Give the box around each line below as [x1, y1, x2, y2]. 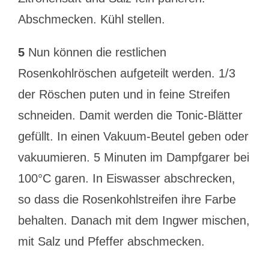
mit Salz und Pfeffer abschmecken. [17, 235, 205, 248]
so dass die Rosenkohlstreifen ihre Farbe [17, 193, 236, 206]
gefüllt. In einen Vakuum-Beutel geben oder [17, 130, 249, 143]
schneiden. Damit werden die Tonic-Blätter [17, 109, 243, 122]
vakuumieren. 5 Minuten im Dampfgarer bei [17, 151, 249, 164]
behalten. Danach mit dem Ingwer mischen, [17, 214, 250, 227]
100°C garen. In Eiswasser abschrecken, [17, 172, 235, 185]
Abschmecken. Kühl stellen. [17, 13, 165, 26]
